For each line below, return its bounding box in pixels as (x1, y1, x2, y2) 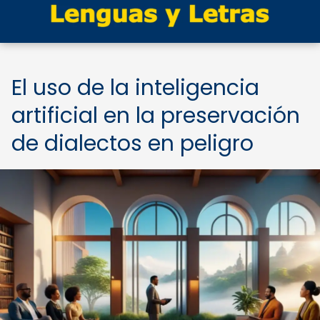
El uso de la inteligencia (11, 73, 259, 103)
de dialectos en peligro (11, 129, 254, 159)
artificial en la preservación (11, 101, 300, 131)
